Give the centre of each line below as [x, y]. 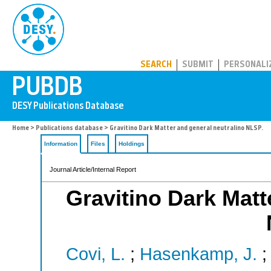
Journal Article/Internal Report [93, 169]
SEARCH [156, 65]
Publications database [69, 129]
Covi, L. [96, 254]
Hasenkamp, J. [198, 254]
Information [61, 144]
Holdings [132, 144]
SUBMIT [198, 65]
